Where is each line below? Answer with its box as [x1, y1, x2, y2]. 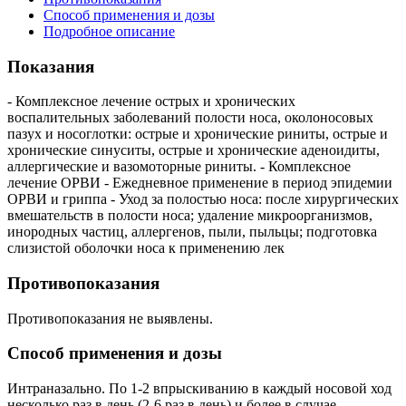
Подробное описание [43, 23, 175, 39]
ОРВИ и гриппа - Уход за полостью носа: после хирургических [7, 191, 399, 208]
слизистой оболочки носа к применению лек [7, 240, 285, 256]
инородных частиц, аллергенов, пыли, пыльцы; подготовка [7, 224, 377, 240]
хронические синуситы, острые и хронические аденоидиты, [7, 142, 380, 159]
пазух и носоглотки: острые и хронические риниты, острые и [7, 126, 388, 142]
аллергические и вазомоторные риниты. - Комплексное [7, 159, 351, 175]
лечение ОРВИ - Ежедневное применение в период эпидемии [7, 175, 392, 191]
